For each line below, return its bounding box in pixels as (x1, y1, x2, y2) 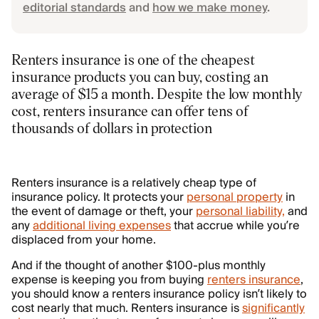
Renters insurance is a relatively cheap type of (11, 173, 256, 193)
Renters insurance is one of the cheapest (11, 50, 255, 68)
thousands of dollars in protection (11, 118, 212, 137)
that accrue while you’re (171, 216, 300, 236)
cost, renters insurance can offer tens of (11, 101, 249, 120)
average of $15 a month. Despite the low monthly (11, 84, 303, 103)
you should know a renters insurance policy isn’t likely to (11, 284, 307, 304)
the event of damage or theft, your (11, 202, 196, 221)
